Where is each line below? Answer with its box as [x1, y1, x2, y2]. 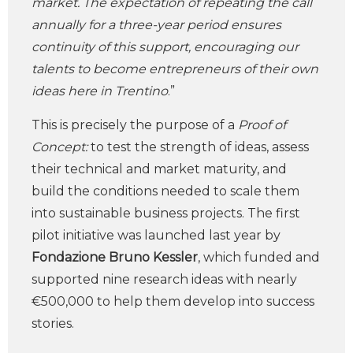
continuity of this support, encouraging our [32, 39, 299, 54]
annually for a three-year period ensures [32, 17, 281, 32]
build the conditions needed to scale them [32, 184, 299, 199]
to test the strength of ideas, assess [87, 139, 309, 154]
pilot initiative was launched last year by [32, 228, 281, 243]
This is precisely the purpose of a [32, 117, 238, 132]
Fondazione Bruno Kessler [32, 250, 198, 265]
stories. [32, 316, 74, 331]
